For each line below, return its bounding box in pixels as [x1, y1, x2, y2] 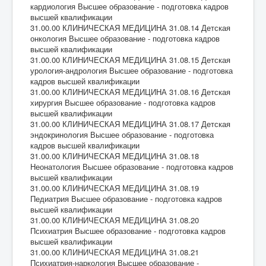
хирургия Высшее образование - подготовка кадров [30, 96, 216, 108]
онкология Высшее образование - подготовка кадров [30, 32, 220, 44]
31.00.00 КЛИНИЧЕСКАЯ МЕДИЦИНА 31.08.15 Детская [30, 53, 230, 65]
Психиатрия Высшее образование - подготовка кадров [30, 224, 226, 236]
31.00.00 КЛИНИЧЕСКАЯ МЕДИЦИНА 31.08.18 [30, 150, 199, 161]
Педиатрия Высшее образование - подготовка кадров [30, 192, 222, 204]
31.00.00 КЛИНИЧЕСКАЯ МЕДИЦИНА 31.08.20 [30, 214, 199, 226]
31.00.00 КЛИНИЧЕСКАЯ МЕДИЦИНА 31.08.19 [30, 182, 199, 194]
